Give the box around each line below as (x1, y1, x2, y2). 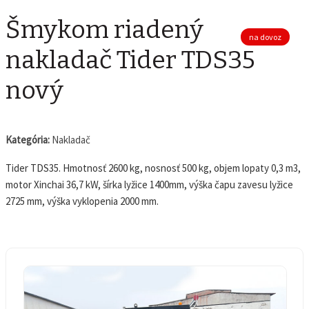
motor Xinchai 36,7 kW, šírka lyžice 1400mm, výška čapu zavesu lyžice (6, 177, 293, 191)
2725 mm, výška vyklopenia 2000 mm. (6, 194, 159, 208)
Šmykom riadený (6, 14, 203, 45)
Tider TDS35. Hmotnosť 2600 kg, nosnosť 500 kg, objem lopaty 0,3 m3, (6, 161, 301, 175)
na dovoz (249, 31, 281, 42)
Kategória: (6, 132, 50, 146)
